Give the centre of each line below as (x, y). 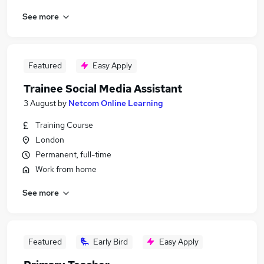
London (50, 140)
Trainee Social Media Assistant (103, 89)
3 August (40, 103)
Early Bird (110, 242)
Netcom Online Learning (116, 103)
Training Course (64, 125)
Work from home (66, 169)
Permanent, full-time (73, 154)
